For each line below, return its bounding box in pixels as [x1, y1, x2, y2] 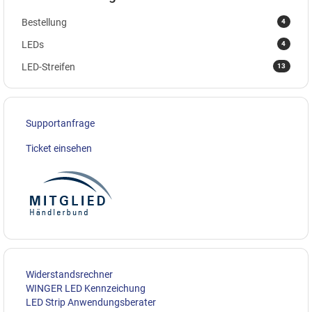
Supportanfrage [26, 118, 95, 130]
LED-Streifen [22, 61, 75, 73]
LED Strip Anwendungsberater [26, 297, 156, 309]
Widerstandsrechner [26, 269, 113, 281]
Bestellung [22, 17, 67, 29]
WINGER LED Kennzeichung [26, 283, 146, 295]
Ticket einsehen [26, 143, 92, 155]
